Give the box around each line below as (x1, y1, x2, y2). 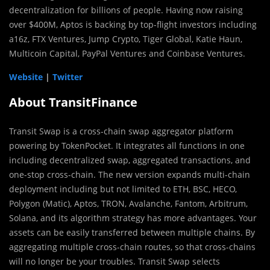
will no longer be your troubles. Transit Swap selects (9, 255, 220, 267)
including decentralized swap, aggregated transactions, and (9, 154, 251, 166)
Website (9, 71, 43, 83)
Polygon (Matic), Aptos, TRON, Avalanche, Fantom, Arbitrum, (9, 197, 248, 209)
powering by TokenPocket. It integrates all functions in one (9, 139, 245, 151)
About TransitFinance (9, 93, 137, 110)
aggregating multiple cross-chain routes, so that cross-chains (9, 240, 256, 253)
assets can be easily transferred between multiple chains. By (9, 226, 255, 238)
